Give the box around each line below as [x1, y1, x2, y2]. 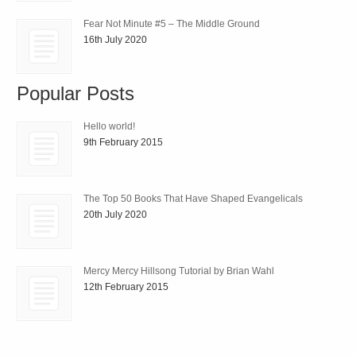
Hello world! [83, 121, 136, 133]
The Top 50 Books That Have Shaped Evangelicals [83, 193, 304, 205]
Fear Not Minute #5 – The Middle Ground [83, 17, 261, 29]
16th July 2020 [83, 33, 148, 45]
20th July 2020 [83, 209, 148, 221]
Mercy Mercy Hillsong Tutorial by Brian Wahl [83, 265, 275, 277]
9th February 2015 [83, 137, 164, 149]
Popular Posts [17, 82, 135, 104]
